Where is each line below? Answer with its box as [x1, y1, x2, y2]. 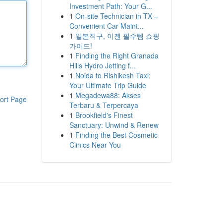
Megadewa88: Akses [75, 90, 141, 100]
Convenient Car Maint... [69, 21, 144, 31]
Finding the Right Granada [75, 51, 159, 60]
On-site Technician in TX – [75, 11, 158, 21]
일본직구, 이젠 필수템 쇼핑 [75, 31, 160, 41]
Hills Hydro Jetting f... [69, 60, 136, 70]
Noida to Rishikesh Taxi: [75, 70, 151, 80]
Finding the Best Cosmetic [75, 130, 158, 140]
